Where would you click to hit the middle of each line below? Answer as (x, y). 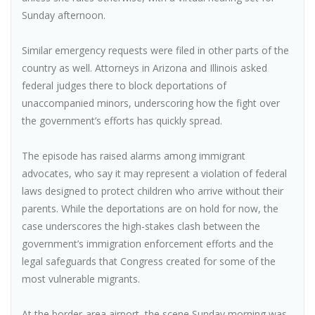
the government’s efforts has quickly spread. (122, 121)
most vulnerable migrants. (81, 279)
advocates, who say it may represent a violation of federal (154, 173)
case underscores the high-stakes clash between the (141, 226)
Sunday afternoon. (64, 15)
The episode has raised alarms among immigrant (134, 156)
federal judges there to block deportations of (124, 85)
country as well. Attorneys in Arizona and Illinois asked (144, 68)
